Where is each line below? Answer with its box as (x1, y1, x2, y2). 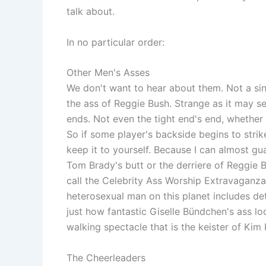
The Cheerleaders (66, 252, 145, 264)
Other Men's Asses (66, 66, 150, 79)
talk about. (66, 5, 115, 18)
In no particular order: (66, 36, 164, 48)
